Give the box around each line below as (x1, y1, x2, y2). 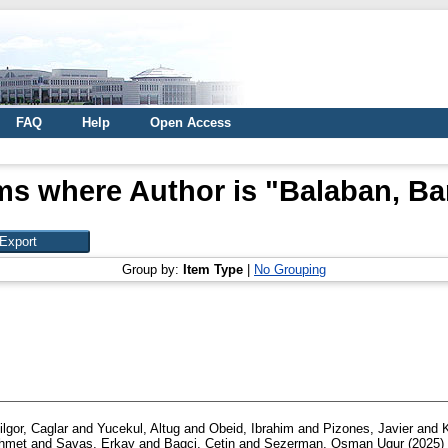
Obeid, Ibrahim (209, 421, 294, 437)
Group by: (122, 262, 183, 277)
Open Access (150, 115, 231, 130)
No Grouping (254, 262, 326, 277)
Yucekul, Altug (97, 421, 180, 437)
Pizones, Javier (323, 421, 413, 437)
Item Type (183, 262, 243, 277)
